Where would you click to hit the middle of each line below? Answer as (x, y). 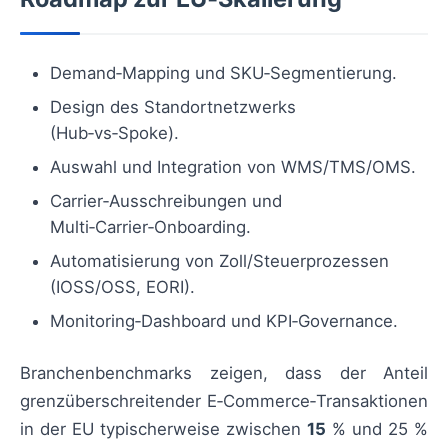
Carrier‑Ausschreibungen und (166, 201)
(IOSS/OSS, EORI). (122, 287)
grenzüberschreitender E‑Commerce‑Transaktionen (224, 401)
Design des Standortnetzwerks (173, 107)
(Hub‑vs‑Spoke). (114, 133)
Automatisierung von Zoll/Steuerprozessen (219, 261)
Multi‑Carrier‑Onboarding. (150, 227)
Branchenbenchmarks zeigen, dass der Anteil (224, 373)
